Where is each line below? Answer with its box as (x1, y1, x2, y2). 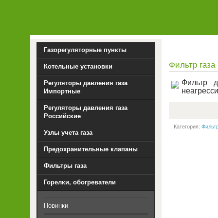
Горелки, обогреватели (44, 179, 116, 186)
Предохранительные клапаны (44, 145, 138, 153)
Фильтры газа (44, 162, 87, 169)
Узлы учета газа (44, 129, 93, 136)
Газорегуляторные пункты (44, 46, 127, 54)
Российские (44, 112, 81, 120)
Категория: (174, 124, 202, 129)
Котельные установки (44, 63, 113, 70)
